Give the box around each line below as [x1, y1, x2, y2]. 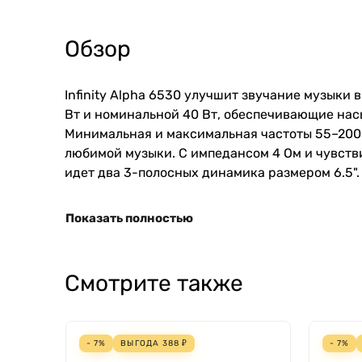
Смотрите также [65, 269, 243, 297]
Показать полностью [65, 210, 193, 225]
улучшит [184, 86, 238, 103]
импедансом [191, 145, 269, 161]
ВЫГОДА [120, 338, 162, 348]
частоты [261, 125, 312, 141]
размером [268, 164, 330, 180]
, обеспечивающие [217, 106, 337, 122]
